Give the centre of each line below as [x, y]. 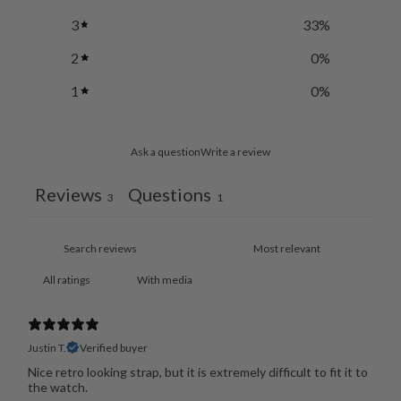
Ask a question [166, 151]
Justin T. [47, 347]
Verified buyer [113, 347]
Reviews [68, 194]
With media [164, 279]
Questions [169, 194]
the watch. [57, 387]
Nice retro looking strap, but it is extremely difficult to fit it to [197, 371]
